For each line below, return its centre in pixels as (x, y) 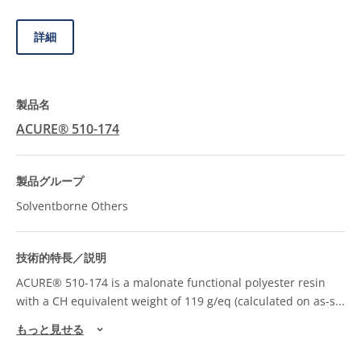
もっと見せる (50, 330)
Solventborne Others (72, 205)
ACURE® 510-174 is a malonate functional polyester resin (171, 282)
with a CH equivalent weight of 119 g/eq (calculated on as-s (176, 301)
